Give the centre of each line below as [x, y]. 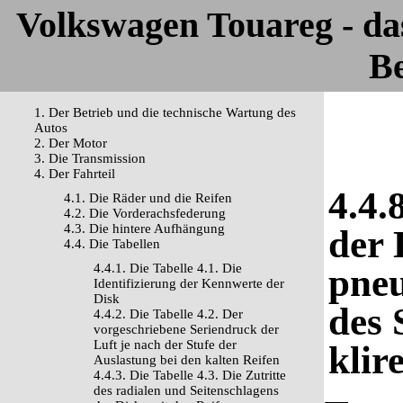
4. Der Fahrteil [75, 174]
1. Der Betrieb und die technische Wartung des [165, 112]
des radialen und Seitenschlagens [186, 390]
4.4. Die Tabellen [112, 244]
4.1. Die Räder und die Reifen [148, 198]
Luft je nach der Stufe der [165, 345]
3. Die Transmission [90, 158]
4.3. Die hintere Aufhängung [144, 228]
